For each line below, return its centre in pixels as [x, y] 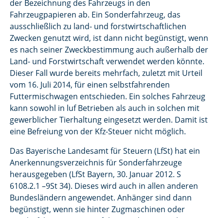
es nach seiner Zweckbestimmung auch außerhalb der [109, 50]
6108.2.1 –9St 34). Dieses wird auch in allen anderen [104, 186]
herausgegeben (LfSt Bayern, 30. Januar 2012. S [95, 174]
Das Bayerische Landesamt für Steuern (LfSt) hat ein [105, 151]
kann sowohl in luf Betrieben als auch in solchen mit [105, 108]
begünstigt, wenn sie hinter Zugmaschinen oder [97, 209]
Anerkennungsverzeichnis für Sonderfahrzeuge [96, 163]
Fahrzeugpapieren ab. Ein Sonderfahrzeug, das [95, 15]
